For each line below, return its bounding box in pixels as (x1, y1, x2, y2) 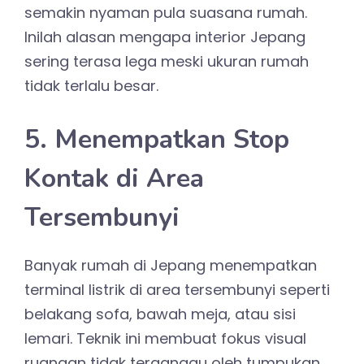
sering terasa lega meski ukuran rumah (24, 51, 309, 72)
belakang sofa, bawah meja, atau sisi (24, 304, 296, 325)
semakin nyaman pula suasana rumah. (24, 2, 307, 24)
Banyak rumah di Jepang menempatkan (24, 255, 317, 276)
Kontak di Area (24, 161, 204, 197)
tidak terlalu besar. (24, 76, 158, 97)
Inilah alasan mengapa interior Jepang (24, 27, 305, 48)
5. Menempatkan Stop (24, 122, 289, 158)
